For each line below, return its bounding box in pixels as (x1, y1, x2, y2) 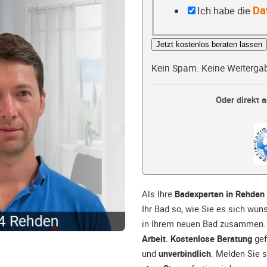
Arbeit (142, 232, 166, 245)
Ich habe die (197, 4, 253, 17)
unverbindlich (159, 247, 211, 260)
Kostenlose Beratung (170, 232, 252, 245)
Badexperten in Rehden (175, 188, 265, 200)
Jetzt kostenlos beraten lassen (156, 40, 262, 49)
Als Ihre (142, 188, 175, 200)
